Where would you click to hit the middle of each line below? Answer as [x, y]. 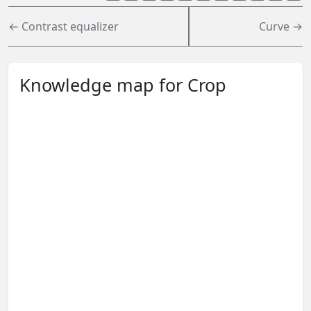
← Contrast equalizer [64, 26]
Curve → [281, 26]
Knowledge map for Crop [123, 84]
